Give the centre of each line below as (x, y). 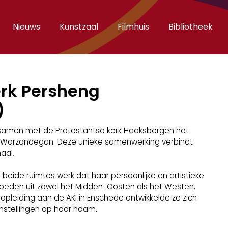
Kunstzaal (79, 26)
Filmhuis (133, 26)
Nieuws (26, 26)
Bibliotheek (191, 26)
